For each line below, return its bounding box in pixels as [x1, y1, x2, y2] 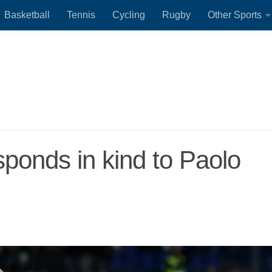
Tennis [67, 10, 95, 20]
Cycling [112, 10, 145, 20]
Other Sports [208, 10, 262, 20]
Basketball [4, 10, 50, 20]
